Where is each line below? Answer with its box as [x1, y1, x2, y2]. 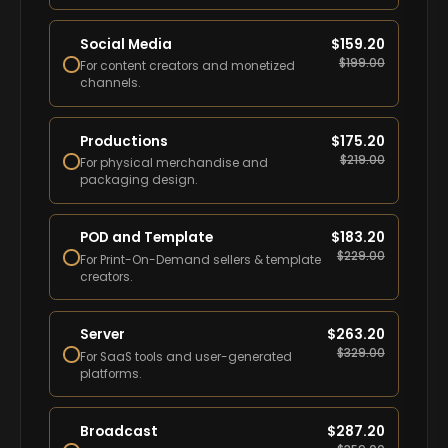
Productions [80, 131, 169, 151]
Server [80, 325, 126, 345]
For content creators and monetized [80, 58, 296, 75]
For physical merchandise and [80, 155, 269, 172]
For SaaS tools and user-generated [80, 348, 293, 365]
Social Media [80, 34, 173, 54]
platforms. [80, 365, 143, 382]
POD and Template [80, 228, 214, 248]
